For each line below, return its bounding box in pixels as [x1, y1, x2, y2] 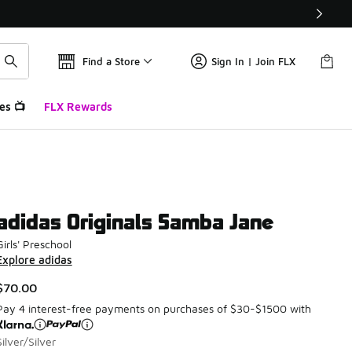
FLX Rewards [43, 100, 112, 113]
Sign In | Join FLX [211, 55, 295, 68]
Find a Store [82, 55, 140, 68]
